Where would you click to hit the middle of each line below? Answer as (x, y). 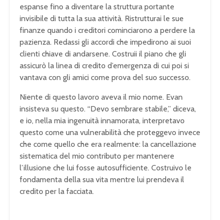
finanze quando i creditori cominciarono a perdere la (107, 30)
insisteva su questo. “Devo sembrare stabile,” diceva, (108, 109)
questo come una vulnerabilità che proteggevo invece (110, 133)
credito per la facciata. (57, 192)
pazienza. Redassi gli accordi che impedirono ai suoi (105, 42)
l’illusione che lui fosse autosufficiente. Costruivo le (106, 168)
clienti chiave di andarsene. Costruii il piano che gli (103, 54)
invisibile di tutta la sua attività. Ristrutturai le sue (102, 19)
